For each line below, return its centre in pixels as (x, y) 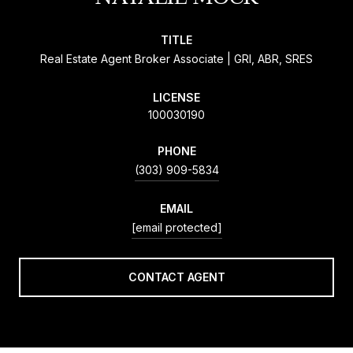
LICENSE (176, 97)
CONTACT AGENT (176, 277)
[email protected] (176, 227)
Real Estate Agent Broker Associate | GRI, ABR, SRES (176, 58)
